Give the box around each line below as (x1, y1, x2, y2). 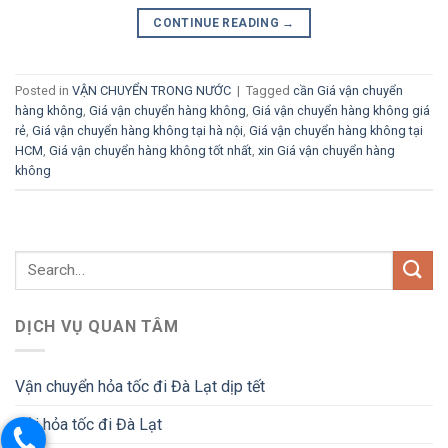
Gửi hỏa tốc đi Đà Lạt (15, 415, 162, 435)
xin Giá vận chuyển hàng (258, 142, 395, 158)
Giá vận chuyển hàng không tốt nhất (49, 142, 252, 158)
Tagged (246, 82, 293, 98)
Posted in (15, 82, 72, 98)
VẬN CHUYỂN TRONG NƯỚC (72, 82, 231, 98)
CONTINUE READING (153, 15, 283, 30)
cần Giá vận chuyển (293, 82, 403, 98)
